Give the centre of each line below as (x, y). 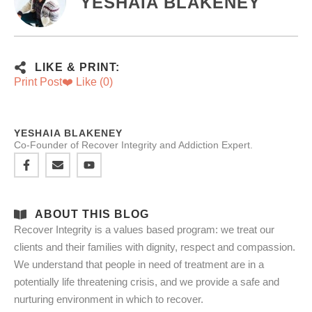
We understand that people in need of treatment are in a (139, 265)
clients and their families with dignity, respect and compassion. (155, 247)
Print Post (38, 82)
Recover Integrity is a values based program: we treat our (144, 230)
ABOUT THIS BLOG (92, 214)
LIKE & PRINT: (77, 68)
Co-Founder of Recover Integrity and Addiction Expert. (133, 145)
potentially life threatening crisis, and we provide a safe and (147, 282)
